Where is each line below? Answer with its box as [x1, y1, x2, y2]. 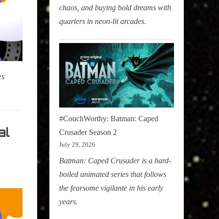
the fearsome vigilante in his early [59, 184, 163, 192]
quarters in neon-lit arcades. [59, 17, 146, 25]
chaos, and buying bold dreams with [59, 3, 171, 12]
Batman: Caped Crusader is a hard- [59, 156, 171, 165]
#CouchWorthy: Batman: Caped [59, 114, 158, 123]
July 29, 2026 [59, 140, 95, 148]
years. [59, 197, 78, 206]
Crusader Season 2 [59, 128, 117, 136]
